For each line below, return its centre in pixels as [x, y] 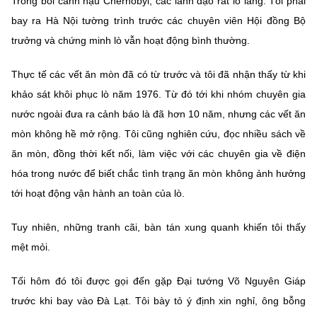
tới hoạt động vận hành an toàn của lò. [98, 194]
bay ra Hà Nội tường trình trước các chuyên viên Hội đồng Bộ [158, 21]
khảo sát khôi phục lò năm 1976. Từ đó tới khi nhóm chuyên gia [158, 94]
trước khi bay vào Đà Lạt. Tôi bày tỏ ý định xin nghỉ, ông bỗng [158, 301]
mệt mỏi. [31, 247]
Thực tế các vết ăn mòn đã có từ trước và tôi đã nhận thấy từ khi [158, 75]
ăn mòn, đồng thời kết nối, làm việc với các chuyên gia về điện [158, 154]
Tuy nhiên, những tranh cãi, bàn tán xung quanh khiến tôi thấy [158, 227]
